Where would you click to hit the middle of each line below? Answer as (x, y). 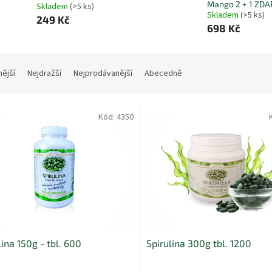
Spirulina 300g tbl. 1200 (199, 243)
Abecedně (163, 74)
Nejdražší (44, 74)
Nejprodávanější (103, 74)
